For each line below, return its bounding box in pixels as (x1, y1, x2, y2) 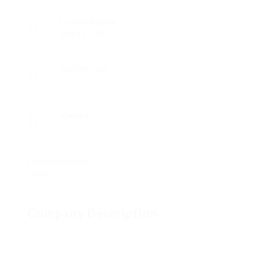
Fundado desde (28, 156, 89, 166)
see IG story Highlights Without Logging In (28, 228, 209, 238)
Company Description (28, 206, 157, 220)
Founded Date (59, 16, 117, 26)
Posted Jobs (59, 63, 108, 73)
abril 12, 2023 (59, 29, 109, 39)
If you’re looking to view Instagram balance (28, 249, 208, 259)
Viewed (59, 109, 89, 120)
